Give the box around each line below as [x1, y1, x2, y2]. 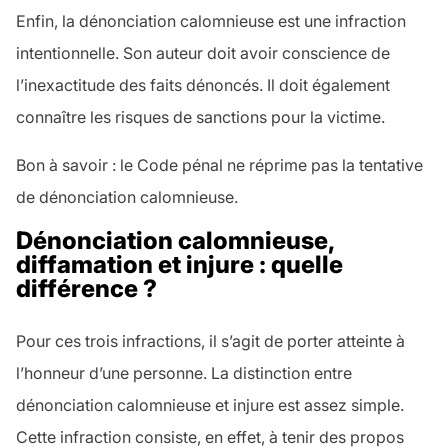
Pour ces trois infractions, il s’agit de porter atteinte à [16, 331, 405, 352]
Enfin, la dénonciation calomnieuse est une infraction [16, 11, 406, 32]
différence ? [16, 274, 157, 304]
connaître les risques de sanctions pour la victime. [16, 107, 385, 128]
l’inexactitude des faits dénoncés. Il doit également [16, 75, 390, 96]
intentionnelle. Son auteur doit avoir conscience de [16, 43, 390, 64]
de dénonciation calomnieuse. [16, 187, 238, 208]
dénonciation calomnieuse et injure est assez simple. [16, 395, 404, 416]
